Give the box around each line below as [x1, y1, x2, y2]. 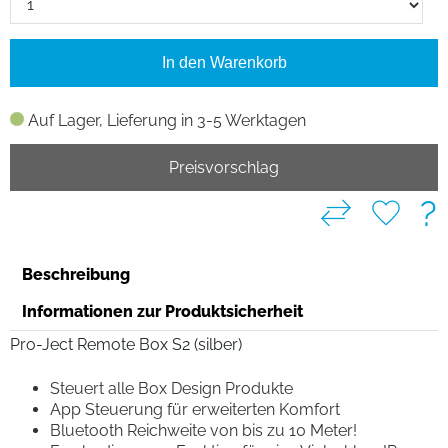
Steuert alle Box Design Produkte [50, 378, 293, 398]
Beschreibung [22, 264, 130, 284]
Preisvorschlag [169, 157, 279, 177]
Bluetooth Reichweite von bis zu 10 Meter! [50, 420, 357, 440]
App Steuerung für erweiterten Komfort [50, 399, 340, 419]
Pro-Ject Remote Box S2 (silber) [10, 334, 242, 354]
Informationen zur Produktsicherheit [22, 301, 303, 321]
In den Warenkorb [161, 53, 287, 71]
